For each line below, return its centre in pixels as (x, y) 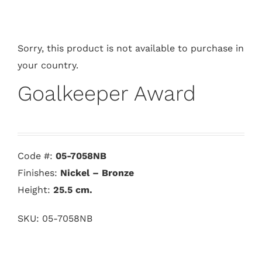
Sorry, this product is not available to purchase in (131, 48)
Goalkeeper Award (107, 94)
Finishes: (39, 173)
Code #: (37, 156)
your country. (48, 65)
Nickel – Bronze (97, 173)
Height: (35, 190)
